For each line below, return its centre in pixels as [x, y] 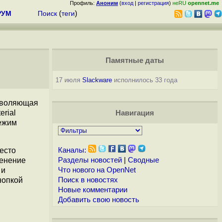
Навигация [135, 113]
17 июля [69, 80]
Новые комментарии [92, 190]
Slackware [97, 80]
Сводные [143, 160]
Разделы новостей [90, 160]
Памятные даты [135, 60]
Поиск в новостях [88, 180]
